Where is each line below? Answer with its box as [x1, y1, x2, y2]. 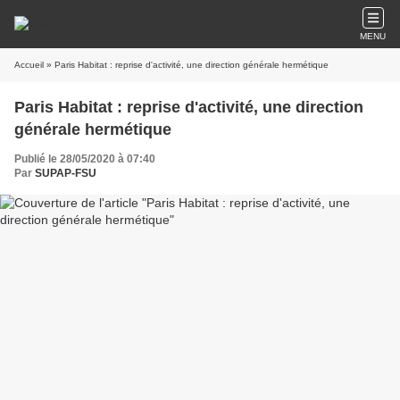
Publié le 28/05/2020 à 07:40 [14, 153, 155, 165]
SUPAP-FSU [35, 167, 96, 179]
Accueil [14, 60, 44, 70]
